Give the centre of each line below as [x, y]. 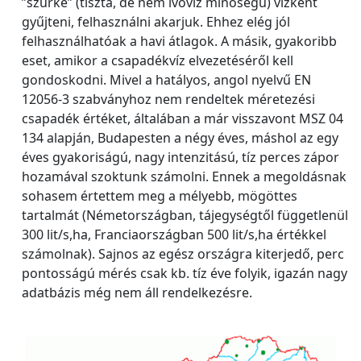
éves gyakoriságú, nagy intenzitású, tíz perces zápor [180, 157]
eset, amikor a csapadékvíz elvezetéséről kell [158, 60]
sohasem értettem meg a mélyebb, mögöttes [160, 195]
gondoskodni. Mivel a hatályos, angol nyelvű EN [166, 79]
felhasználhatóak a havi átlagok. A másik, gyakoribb [179, 41]
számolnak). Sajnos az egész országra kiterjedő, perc [183, 253]
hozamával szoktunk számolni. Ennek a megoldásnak [184, 176]
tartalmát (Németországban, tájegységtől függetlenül [185, 215]
